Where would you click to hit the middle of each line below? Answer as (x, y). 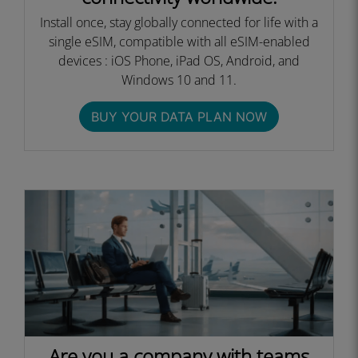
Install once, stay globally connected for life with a (179, 22)
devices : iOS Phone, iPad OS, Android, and (179, 61)
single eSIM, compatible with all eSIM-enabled (179, 42)
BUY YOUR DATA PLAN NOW (179, 117)
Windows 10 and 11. (179, 80)
